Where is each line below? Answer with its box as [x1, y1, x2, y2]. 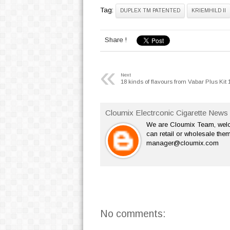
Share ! [104, 36, 127, 44]
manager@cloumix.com [146, 139, 219, 147]
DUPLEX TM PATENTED [120, 8, 180, 14]
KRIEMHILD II [191, 8, 226, 14]
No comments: [100, 208, 166, 220]
